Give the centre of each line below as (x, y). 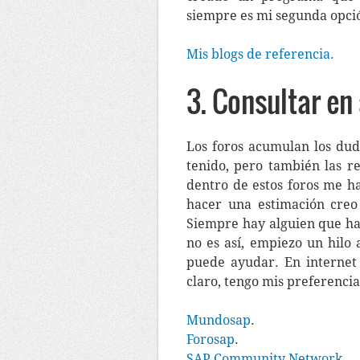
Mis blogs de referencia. (260, 54)
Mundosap (219, 320)
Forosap (211, 340)
